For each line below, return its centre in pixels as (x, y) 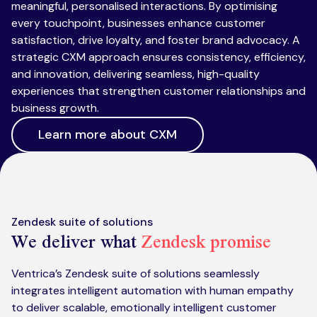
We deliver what (76, 241)
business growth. (55, 108)
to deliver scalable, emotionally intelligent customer (144, 307)
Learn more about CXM (108, 134)
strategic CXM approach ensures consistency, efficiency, (158, 57)
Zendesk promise (206, 241)
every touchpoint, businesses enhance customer (138, 23)
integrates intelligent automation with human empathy (152, 290)
